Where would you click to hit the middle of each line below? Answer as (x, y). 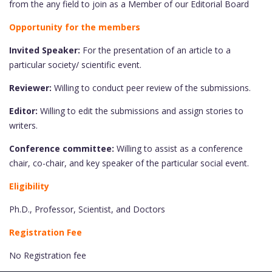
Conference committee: (62, 148)
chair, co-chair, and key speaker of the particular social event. (129, 163)
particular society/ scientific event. (75, 65)
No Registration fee (48, 255)
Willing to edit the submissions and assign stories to (141, 111)
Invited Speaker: (45, 50)
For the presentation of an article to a (155, 50)
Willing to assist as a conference (178, 148)
